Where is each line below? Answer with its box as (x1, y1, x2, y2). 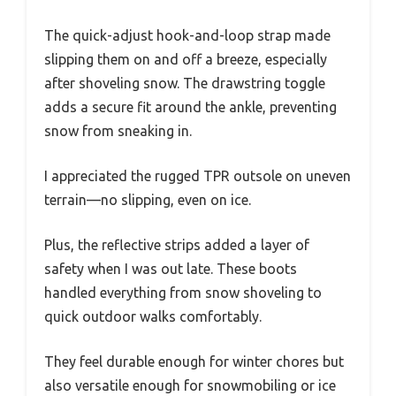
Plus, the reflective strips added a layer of (44, 237, 309, 254)
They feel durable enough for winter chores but (44, 354, 344, 370)
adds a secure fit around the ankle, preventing (44, 99, 337, 116)
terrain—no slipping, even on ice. (44, 192, 251, 209)
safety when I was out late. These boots (44, 261, 297, 278)
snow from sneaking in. (44, 123, 192, 140)
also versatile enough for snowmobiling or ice (44, 377, 336, 394)
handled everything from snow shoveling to (44, 285, 322, 301)
